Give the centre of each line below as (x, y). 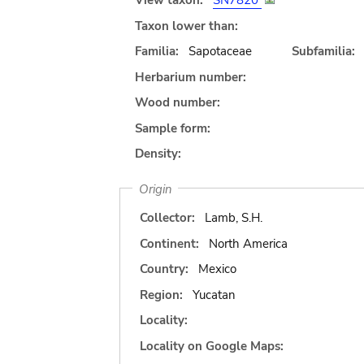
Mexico (217, 269)
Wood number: (178, 102)
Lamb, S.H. (233, 218)
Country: (164, 269)
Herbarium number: (191, 77)
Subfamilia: (323, 51)
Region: (161, 295)
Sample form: (173, 128)
